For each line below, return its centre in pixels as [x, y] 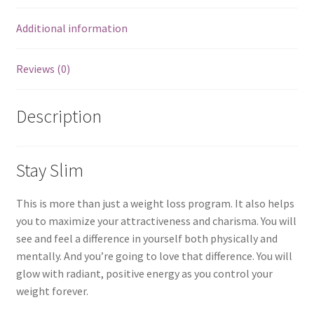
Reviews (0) [43, 69]
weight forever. [52, 291]
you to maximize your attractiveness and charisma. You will [156, 220]
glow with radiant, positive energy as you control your [144, 273]
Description [59, 116]
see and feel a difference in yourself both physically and [146, 238]
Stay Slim [49, 170]
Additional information [71, 28]
